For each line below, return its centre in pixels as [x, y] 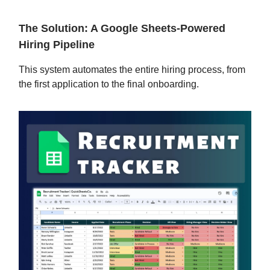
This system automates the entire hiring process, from [132, 70]
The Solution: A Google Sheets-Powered [122, 29]
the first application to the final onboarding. [109, 84]
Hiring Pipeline [57, 45]
